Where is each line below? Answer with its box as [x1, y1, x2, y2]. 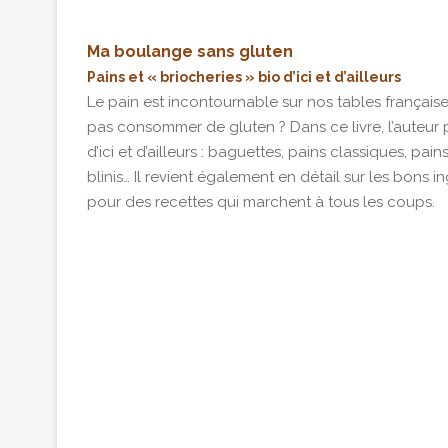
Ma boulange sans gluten [87, 42, 293, 62]
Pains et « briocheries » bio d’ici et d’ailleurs [87, 69, 401, 86]
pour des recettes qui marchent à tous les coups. [87, 193, 435, 212]
